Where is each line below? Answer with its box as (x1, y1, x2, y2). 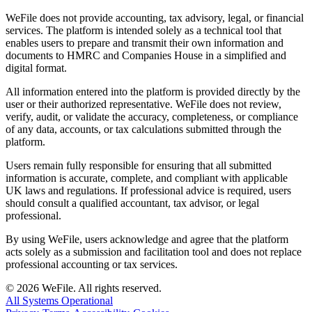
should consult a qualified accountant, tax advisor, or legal (6, 197, 259, 210)
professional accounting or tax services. (6, 258, 178, 271)
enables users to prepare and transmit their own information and (6, 37, 283, 49)
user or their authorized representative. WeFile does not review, (6, 98, 281, 111)
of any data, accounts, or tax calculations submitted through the (6, 123, 281, 136)
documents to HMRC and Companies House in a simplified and (6, 49, 286, 62)
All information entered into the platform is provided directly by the (6, 86, 300, 98)
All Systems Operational (6, 295, 113, 307)
